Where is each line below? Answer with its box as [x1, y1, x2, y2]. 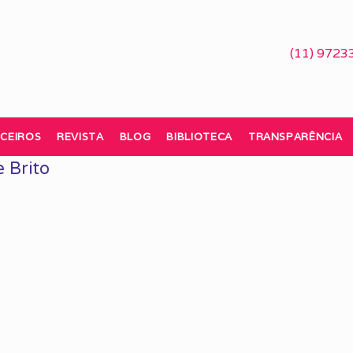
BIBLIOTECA [166, 130, 232, 143]
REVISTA [57, 130, 104, 143]
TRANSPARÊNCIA [247, 130, 343, 143]
